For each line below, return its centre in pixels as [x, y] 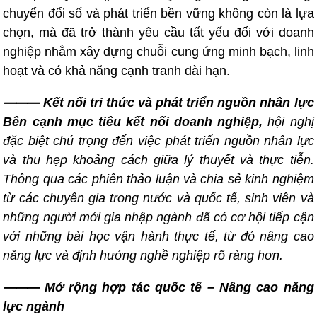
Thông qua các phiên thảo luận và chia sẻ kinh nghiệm [158, 179]
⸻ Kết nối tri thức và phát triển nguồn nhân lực [158, 103]
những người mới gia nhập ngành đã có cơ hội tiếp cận [158, 217]
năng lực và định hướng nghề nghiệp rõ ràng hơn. [143, 255]
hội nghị [291, 122]
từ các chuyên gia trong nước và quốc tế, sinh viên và [158, 198]
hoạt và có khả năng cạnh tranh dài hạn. [117, 71]
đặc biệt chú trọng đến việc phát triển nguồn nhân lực [158, 141]
